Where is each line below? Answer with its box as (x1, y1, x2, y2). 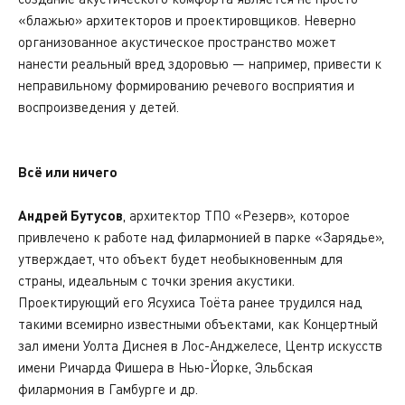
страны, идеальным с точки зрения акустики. (18, 272, 295, 288)
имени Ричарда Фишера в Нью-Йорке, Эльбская (18, 359, 313, 375)
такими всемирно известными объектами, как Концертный (18, 316, 378, 332)
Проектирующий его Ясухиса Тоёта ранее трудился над (18, 294, 362, 310)
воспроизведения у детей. (18, 99, 179, 115)
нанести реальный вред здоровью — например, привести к (18, 55, 381, 71)
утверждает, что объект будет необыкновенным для (18, 250, 343, 267)
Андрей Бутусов (18, 207, 123, 223)
